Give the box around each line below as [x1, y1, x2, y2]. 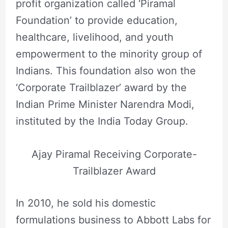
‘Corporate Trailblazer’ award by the [15, 81, 187, 94]
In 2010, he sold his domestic [15, 196, 156, 209]
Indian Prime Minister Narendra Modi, [15, 98, 194, 110]
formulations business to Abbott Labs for [15, 213, 211, 226]
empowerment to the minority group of [15, 47, 202, 60]
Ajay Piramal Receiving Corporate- [31, 148, 197, 160]
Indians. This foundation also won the [15, 64, 196, 77]
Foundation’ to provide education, [15, 14, 178, 26]
